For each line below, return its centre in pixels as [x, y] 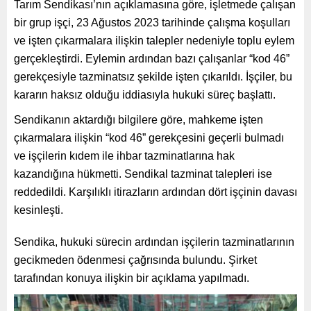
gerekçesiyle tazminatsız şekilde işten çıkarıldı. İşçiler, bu [153, 76]
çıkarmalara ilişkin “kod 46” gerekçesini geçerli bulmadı [149, 137]
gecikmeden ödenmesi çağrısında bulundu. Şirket [135, 260]
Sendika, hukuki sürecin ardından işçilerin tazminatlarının [154, 242]
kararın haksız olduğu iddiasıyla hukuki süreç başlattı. [145, 94]
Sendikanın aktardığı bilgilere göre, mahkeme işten [138, 119]
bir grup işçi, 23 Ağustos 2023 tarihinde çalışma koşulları [152, 22]
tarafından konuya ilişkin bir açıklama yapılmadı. [132, 278]
